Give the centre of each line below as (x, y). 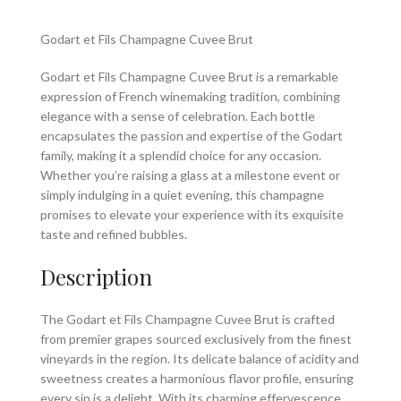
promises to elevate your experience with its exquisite (192, 215)
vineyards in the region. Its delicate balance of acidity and (200, 359)
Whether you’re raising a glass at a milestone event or (190, 175)
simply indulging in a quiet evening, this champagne (182, 195)
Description (96, 277)
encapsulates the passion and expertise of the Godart (192, 136)
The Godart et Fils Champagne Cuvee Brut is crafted (188, 320)
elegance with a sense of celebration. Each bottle (178, 116)
